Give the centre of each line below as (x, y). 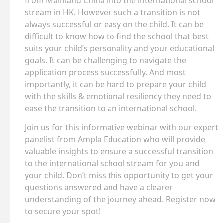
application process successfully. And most (105, 72)
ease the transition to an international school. (111, 108)
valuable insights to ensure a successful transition (119, 152)
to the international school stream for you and (112, 164)
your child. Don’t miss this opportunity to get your (119, 175)
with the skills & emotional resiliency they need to (118, 96)
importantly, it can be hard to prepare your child (115, 84)
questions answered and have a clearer (99, 187)
